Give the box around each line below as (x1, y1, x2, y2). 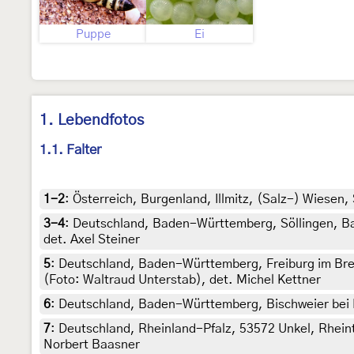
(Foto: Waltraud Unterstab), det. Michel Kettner (43, 273, 321, 287)
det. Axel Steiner (43, 233, 140, 247)
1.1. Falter (40, 143, 101, 157)
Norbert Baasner (43, 338, 140, 352)
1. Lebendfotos (40, 113, 144, 128)
